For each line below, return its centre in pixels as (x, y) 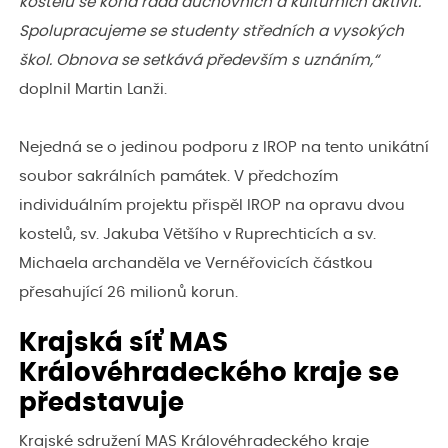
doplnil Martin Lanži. (93, 90)
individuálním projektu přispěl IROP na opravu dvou (212, 206)
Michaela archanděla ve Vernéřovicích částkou (196, 264)
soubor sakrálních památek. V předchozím (178, 177)
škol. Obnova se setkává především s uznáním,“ (199, 61)
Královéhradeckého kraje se (209, 373)
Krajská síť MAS (123, 343)
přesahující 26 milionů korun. (128, 293)
